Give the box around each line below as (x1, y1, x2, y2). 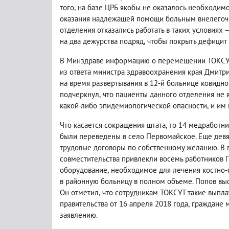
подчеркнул (60, 89, 99, 99)
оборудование (60, 165, 107, 175)
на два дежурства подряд (60, 36, 144, 46)
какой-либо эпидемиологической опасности (60, 101, 207, 110)
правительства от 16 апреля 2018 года (60, 199, 188, 209)
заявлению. (60, 210, 98, 220)
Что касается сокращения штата (60, 120, 166, 130)
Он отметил (60, 188, 99, 197)
